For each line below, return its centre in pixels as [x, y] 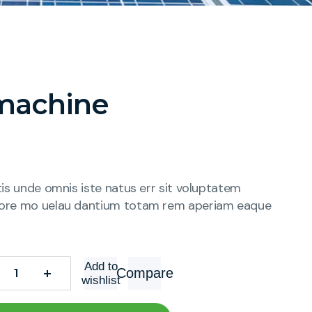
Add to [101, 266]
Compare [145, 273]
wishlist [101, 280]
